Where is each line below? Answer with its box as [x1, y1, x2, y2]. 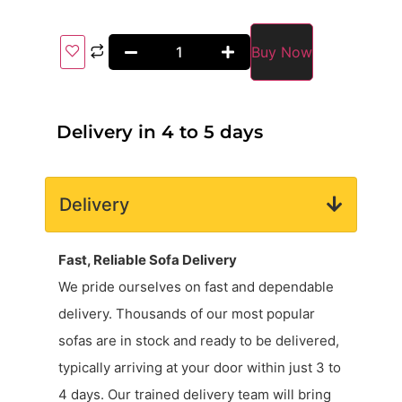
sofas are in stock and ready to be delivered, [58, 331, 339, 349]
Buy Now [251, 42, 313, 61]
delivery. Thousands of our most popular [58, 304, 315, 322]
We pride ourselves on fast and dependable [58, 277, 334, 295]
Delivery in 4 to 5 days [57, 120, 263, 143]
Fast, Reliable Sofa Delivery [58, 250, 237, 268]
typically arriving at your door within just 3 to [58, 358, 341, 376]
